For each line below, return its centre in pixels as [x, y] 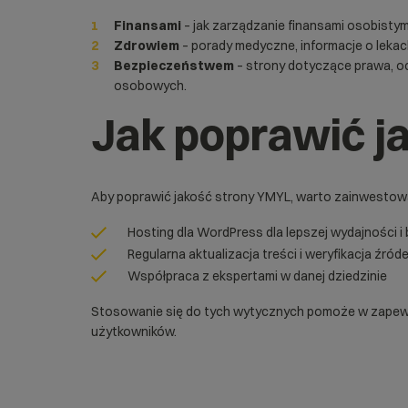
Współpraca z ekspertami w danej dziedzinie [257, 276]
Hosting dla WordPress [195, 232]
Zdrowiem [147, 46]
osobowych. [150, 86]
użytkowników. [134, 331]
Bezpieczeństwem [174, 66]
